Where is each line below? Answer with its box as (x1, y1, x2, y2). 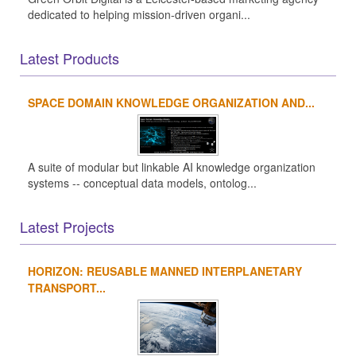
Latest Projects (20, 215, 114, 237)
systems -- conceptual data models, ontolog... (28, 175, 257, 192)
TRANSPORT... (28, 279, 106, 296)
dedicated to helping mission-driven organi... (28, 6, 250, 22)
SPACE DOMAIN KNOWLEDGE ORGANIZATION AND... (28, 94, 315, 110)
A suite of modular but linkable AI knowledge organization (28, 159, 315, 176)
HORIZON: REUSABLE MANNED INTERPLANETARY (28, 262, 302, 279)
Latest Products (20, 47, 119, 68)
